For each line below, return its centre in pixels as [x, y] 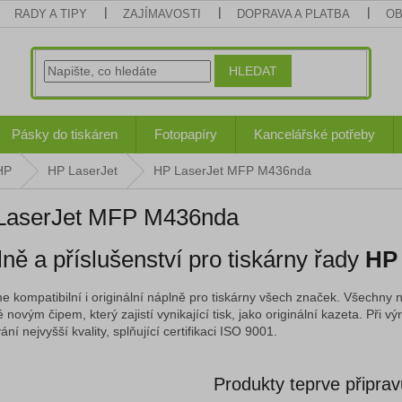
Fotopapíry [186, 134]
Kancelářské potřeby [315, 134]
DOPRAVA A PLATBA [294, 14]
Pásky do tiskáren [65, 134]
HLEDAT [253, 70]
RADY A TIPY [51, 14]
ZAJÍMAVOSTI [162, 14]
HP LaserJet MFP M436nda [232, 170]
